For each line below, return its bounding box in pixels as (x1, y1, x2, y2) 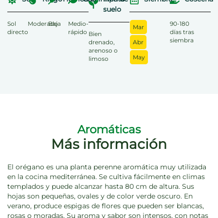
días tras (170, 28, 195, 36)
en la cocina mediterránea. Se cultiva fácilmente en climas (7, 172, 205, 182)
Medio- (68, 20, 89, 28)
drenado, (89, 38, 115, 46)
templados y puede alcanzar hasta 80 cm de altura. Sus (7, 182, 194, 191)
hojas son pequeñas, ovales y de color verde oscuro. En (7, 192, 193, 201)
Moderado (27, 20, 58, 28)
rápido (68, 28, 88, 36)
